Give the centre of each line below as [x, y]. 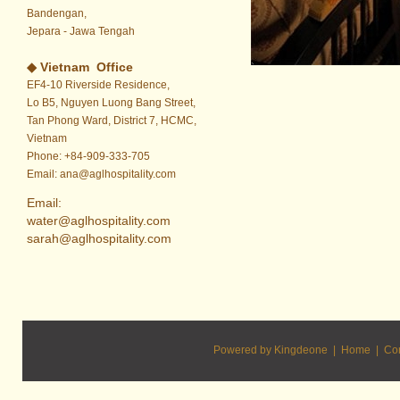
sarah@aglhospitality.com [99, 238]
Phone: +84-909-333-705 [88, 156]
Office [111, 67]
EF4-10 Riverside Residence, [98, 85]
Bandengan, [56, 13]
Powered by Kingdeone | [277, 350]
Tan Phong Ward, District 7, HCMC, [111, 121]
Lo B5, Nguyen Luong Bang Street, [111, 103]
